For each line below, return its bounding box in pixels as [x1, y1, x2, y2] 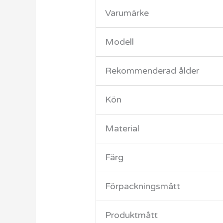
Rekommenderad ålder [105, 65, 200, 77]
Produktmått [105, 210, 158, 221]
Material [105, 123, 140, 134]
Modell [105, 36, 134, 48]
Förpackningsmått [105, 181, 181, 192]
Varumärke [105, 7, 149, 19]
